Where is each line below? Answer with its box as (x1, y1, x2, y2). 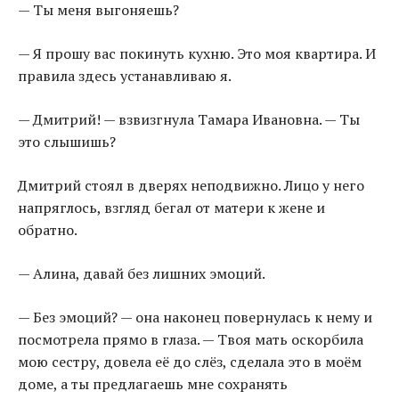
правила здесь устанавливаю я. (18, 66, 232, 86)
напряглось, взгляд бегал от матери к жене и (18, 198, 325, 218)
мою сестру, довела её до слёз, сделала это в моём (18, 352, 362, 372)
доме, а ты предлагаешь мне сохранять (18, 374, 288, 395)
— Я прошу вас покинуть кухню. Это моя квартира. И (18, 44, 376, 64)
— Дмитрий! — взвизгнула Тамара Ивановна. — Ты (18, 110, 360, 130)
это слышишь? (18, 132, 116, 152)
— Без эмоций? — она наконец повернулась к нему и (18, 307, 372, 328)
